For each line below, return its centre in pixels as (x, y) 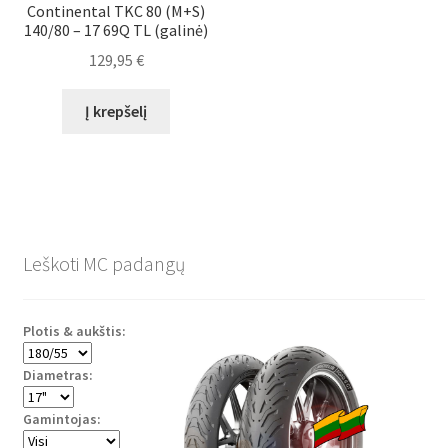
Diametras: (57, 375)
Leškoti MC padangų (103, 263)
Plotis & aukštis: (74, 331)
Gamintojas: (61, 419)
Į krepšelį (116, 111)
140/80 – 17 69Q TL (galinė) (116, 29)
